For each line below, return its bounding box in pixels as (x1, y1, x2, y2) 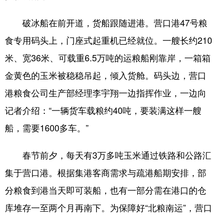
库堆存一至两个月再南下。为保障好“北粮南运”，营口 (5, 200, 212, 214)
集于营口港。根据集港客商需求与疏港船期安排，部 (5, 165, 206, 179)
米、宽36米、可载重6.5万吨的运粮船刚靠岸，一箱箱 (5, 51, 211, 64)
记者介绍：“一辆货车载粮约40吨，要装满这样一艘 (5, 103, 201, 116)
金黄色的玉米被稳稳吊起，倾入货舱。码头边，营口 (5, 68, 206, 81)
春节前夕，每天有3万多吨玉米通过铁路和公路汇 (5, 148, 211, 161)
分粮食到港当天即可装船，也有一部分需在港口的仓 (5, 183, 206, 196)
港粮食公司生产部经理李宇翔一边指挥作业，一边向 (5, 86, 206, 99)
